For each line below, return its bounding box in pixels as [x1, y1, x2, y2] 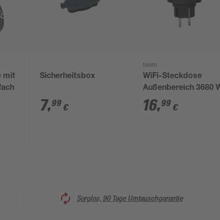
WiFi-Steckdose [143, 73, 202, 81]
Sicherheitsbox [40, 73, 96, 81]
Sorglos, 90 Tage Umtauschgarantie [76, 193, 183, 203]
